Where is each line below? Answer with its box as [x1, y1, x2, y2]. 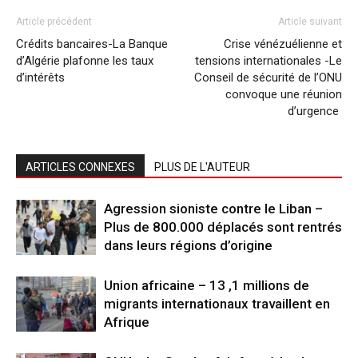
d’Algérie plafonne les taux [16, 53, 153, 68]
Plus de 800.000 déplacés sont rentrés [104, 218, 342, 235]
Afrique [104, 313, 149, 330]
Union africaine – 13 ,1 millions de [104, 276, 309, 293]
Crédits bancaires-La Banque [16, 36, 168, 51]
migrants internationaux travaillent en [104, 295, 330, 312]
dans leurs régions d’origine [104, 237, 272, 253]
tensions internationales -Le [195, 53, 342, 68]
